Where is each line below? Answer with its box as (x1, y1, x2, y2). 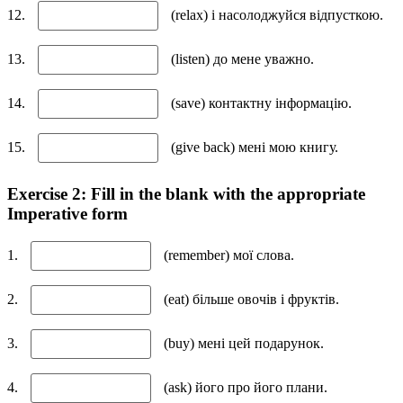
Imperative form (7, 204, 128, 224)
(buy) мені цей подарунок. (160, 335, 324, 351)
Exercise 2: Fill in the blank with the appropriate (7, 184, 365, 204)
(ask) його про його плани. (160, 379, 327, 395)
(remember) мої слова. (160, 246, 294, 263)
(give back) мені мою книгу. (167, 139, 338, 156)
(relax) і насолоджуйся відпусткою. (167, 7, 383, 23)
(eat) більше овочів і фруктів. (160, 291, 339, 307)
